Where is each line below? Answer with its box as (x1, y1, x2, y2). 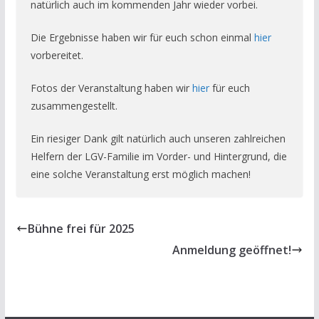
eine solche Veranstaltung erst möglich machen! (30, 167, 251, 181)
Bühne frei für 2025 (27, 221, 135, 236)
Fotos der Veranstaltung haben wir (30, 81, 192, 95)
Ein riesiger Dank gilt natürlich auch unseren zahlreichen (30, 132, 286, 145)
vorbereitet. (30, 48, 83, 62)
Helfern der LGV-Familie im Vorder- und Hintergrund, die (30, 150, 287, 163)
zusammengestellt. (30, 99, 117, 113)
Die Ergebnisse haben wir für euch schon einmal (30, 31, 254, 44)
